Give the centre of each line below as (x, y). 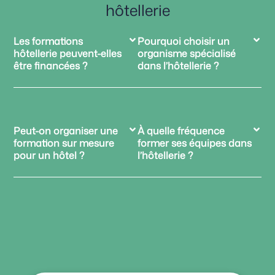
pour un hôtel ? (49, 156)
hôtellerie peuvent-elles (68, 54)
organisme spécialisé (187, 54)
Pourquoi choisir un (184, 41)
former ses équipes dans (195, 143)
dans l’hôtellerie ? (178, 66)
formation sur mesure (64, 143)
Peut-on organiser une (66, 131)
